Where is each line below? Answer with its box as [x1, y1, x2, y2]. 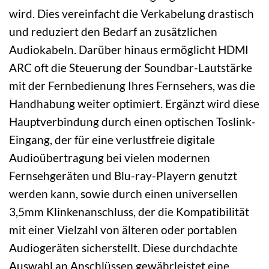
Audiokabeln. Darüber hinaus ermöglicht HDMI [9, 42, 249, 56]
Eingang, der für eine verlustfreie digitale [9, 132, 215, 147]
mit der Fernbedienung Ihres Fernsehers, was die [9, 78, 255, 92]
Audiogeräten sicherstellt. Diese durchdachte [9, 240, 238, 255]
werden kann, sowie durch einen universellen [9, 186, 238, 201]
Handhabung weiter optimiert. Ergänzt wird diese [9, 96, 259, 110]
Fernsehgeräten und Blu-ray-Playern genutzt [9, 168, 237, 183]
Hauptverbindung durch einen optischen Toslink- [9, 114, 256, 128]
